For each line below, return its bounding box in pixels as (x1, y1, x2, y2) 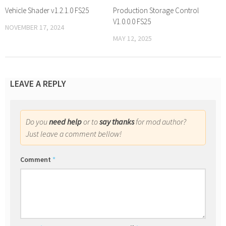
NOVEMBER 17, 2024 (5, 23, 64, 32)
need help (49, 117, 82, 127)
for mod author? (134, 117, 186, 127)
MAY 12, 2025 (113, 34, 152, 43)
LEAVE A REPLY (10, 78, 66, 90)
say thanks (99, 117, 134, 127)
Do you (26, 117, 49, 127)
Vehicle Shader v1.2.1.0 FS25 (5, 6, 89, 16)
